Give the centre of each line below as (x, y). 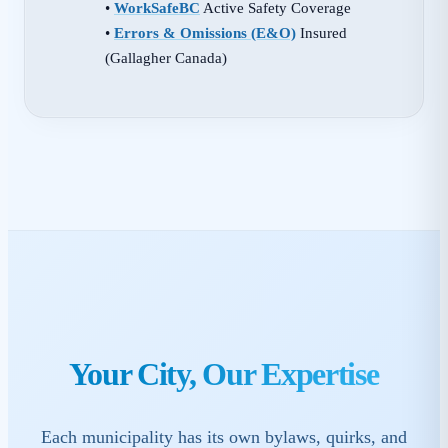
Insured (321, 32)
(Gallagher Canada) (166, 57)
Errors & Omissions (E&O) (205, 32)
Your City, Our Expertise (224, 373)
